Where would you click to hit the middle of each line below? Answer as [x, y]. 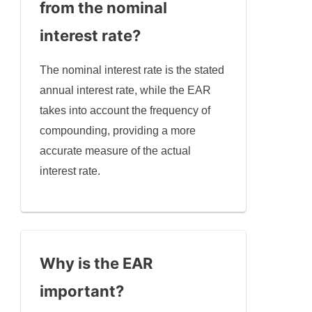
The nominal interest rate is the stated [132, 70]
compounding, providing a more [118, 131]
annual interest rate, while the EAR [126, 91]
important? [82, 291]
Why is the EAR [96, 264]
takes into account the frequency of [125, 111]
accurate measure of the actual [116, 151]
